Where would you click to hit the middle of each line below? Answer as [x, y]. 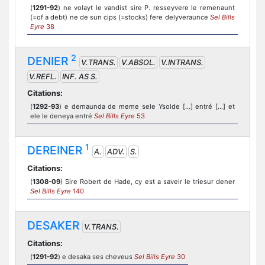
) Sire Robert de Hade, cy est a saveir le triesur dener [148, 182]
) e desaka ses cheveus [96, 257]
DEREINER [56, 150]
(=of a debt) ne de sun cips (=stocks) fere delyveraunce [120, 17]
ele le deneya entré [62, 116]
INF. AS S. [80, 77]
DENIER [49, 61]
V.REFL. [43, 77]
